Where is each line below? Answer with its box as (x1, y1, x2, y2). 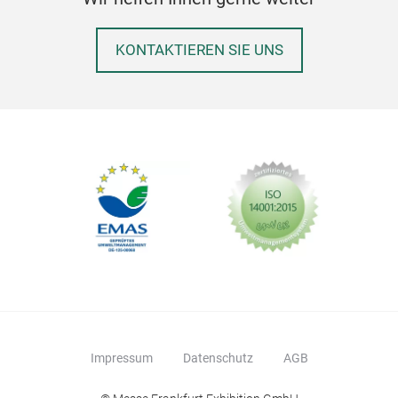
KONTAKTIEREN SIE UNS (115, 41, 283, 59)
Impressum (90, 350, 153, 365)
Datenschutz (182, 350, 253, 365)
